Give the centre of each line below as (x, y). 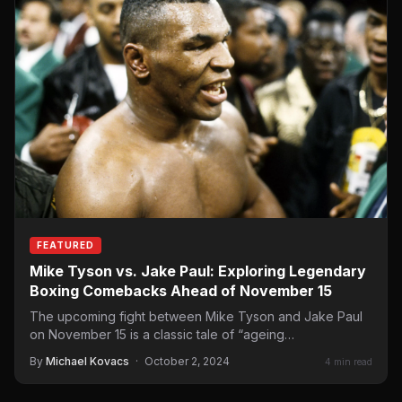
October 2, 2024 (187, 362)
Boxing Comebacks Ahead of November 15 (181, 291)
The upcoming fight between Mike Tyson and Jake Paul (196, 317)
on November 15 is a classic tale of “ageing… (162, 335)
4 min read (349, 361)
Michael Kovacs (87, 362)
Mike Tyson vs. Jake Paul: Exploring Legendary (198, 271)
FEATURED (66, 245)
